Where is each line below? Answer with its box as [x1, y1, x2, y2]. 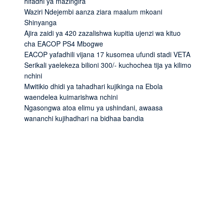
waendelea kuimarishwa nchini [24, 92, 118, 102]
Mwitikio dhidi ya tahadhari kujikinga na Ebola [24, 81, 163, 91]
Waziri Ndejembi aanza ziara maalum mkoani [24, 6, 162, 16]
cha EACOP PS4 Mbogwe [24, 38, 103, 48]
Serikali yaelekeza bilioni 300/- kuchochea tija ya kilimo [24, 60, 191, 70]
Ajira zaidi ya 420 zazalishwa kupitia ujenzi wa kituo [24, 28, 181, 38]
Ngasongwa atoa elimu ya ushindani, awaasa [24, 102, 163, 112]
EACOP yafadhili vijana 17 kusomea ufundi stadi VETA [24, 49, 190, 59]
